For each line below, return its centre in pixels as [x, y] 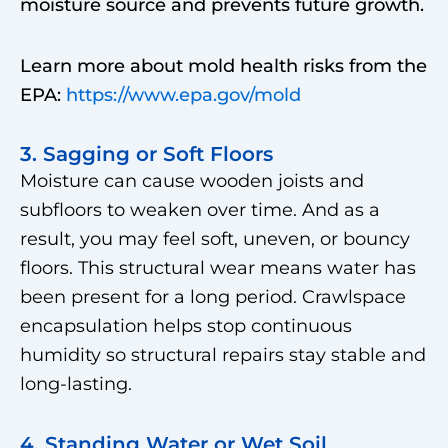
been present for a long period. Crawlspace [213, 297]
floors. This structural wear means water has [218, 268]
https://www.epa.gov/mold [181, 94]
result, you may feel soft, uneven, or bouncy [215, 239]
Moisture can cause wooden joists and [192, 181]
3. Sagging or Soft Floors [146, 154]
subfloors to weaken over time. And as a [200, 210]
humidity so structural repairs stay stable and [223, 355]
